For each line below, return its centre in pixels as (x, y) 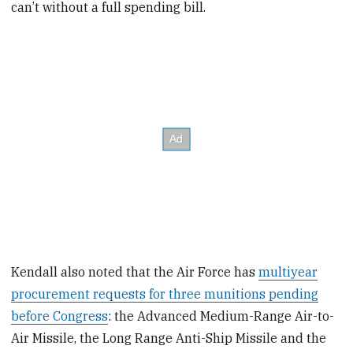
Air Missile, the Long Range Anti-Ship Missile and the (169, 338)
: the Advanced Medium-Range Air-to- (221, 316)
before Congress (60, 316)
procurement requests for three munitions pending (165, 294)
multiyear (288, 271)
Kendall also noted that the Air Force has (135, 271)
